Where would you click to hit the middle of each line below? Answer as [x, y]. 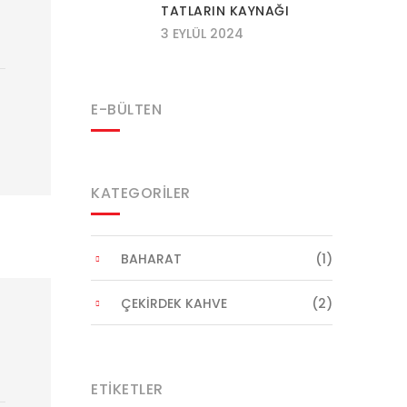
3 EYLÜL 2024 [202, 34]
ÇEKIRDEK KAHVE [174, 303]
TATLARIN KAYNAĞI [225, 11]
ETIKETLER [127, 389]
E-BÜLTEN [126, 109]
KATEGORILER [141, 193]
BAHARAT [151, 259]
